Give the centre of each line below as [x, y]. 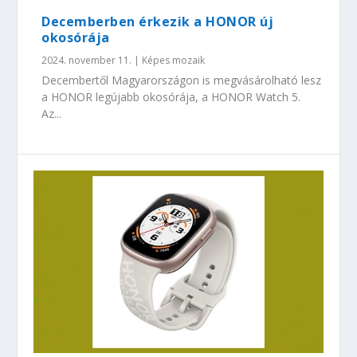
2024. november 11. [87, 61]
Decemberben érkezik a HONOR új [158, 22]
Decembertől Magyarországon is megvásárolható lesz [182, 80]
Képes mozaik [174, 61]
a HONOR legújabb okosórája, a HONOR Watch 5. [171, 97]
